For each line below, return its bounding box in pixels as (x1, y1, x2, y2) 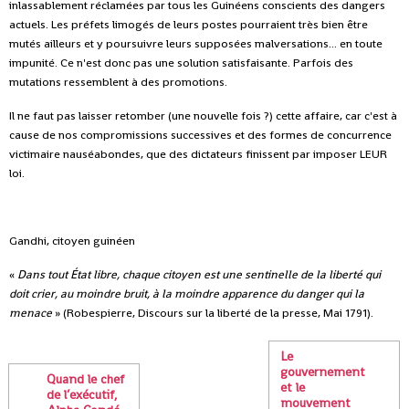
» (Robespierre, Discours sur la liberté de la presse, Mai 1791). (52, 304, 373, 320)
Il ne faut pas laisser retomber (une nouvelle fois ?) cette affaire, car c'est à (9, 107, 397, 123)
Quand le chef (47, 371, 124, 388)
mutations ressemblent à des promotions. (9, 73, 227, 89)
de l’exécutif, (47, 386, 118, 404)
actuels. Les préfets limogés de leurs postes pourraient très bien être (9, 16, 368, 32)
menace (9, 304, 52, 320)
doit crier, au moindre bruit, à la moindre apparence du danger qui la (9, 285, 364, 301)
